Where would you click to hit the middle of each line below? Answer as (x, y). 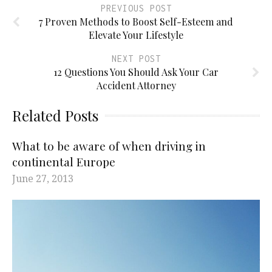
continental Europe (64, 161)
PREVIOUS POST (136, 8)
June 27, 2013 (43, 178)
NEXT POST (136, 58)
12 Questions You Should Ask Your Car (136, 72)
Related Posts (55, 115)
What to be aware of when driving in (109, 145)
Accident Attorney (136, 85)
